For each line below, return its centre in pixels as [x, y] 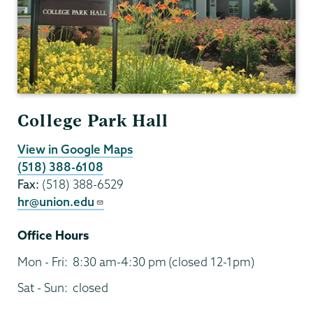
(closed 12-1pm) [212, 262]
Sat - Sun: [44, 288]
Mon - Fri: [44, 262]
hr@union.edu [56, 201]
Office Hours [53, 235]
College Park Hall [93, 121]
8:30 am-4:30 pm [119, 262]
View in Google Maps [75, 149]
